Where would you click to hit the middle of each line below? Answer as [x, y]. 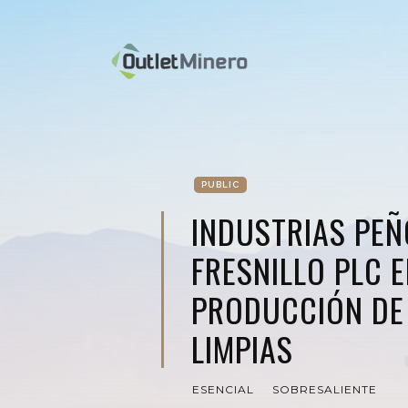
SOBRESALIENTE [325, 389]
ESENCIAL [223, 389]
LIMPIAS [242, 348]
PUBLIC [220, 184]
